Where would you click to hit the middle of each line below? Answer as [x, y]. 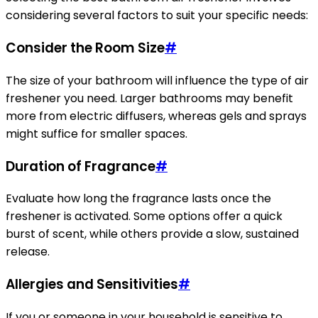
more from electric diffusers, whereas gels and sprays [156, 116]
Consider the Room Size [85, 48]
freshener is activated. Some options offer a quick [144, 216]
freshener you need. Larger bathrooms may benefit [149, 98]
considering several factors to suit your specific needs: [157, 16]
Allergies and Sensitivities [92, 284]
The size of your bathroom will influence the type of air [157, 80]
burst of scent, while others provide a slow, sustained [152, 234]
